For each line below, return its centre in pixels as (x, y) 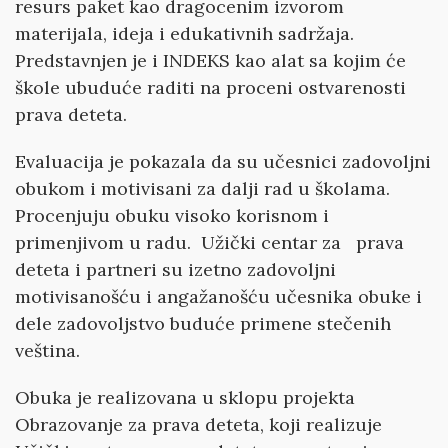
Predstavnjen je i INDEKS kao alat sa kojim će (210, 60)
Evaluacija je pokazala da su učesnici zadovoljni (223, 161)
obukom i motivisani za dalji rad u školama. (202, 188)
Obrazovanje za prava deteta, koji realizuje (198, 424)
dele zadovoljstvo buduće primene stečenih (203, 323)
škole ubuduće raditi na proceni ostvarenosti (210, 87)
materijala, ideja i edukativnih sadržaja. (184, 33)
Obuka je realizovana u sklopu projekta (185, 397)
